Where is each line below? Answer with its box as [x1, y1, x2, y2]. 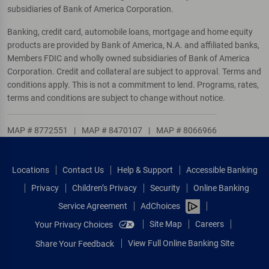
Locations [11, 165, 49, 175]
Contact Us [62, 165, 104, 175]
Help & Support [116, 165, 173, 175]
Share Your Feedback [78, 239, 114, 249]
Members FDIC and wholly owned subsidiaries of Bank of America [7, 53, 250, 63]
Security [150, 183, 180, 193]
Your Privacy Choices [34, 220, 113, 229]
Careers [195, 219, 224, 229]
